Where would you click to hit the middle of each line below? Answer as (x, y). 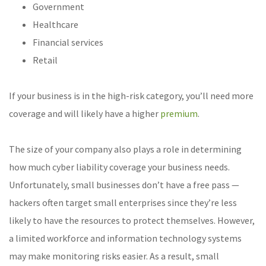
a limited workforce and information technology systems (125, 238)
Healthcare (56, 25)
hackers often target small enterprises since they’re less (123, 203)
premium (179, 114)
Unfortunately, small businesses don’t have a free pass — (124, 185)
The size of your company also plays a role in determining (125, 149)
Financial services (68, 42)
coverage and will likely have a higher (85, 114)
